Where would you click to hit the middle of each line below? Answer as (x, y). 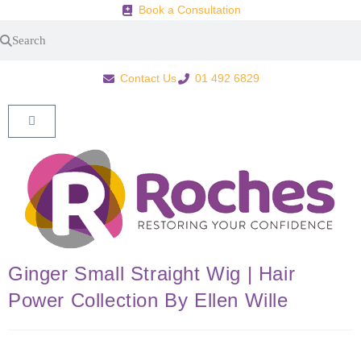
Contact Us (148, 78)
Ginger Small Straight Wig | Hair (152, 274)
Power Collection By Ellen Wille (148, 300)
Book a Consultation (189, 10)
